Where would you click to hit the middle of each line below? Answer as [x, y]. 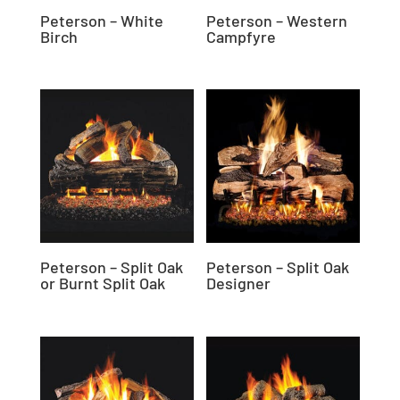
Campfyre [242, 37]
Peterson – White [101, 21]
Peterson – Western [277, 21]
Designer [239, 283]
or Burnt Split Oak [102, 283]
